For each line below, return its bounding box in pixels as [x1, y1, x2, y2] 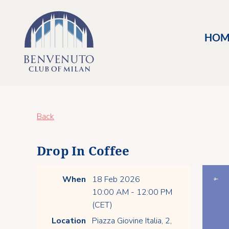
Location [52, 215, 86, 226]
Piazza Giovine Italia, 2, [92, 215, 172, 226]
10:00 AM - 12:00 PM [92, 187, 172, 198]
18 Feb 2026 [92, 174, 140, 185]
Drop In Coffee [37, 144, 130, 158]
